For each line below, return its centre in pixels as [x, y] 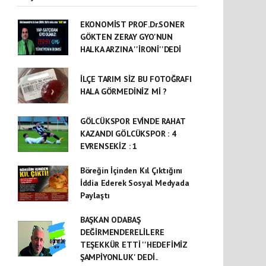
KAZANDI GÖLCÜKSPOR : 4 [128, 134]
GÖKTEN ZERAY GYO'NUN [126, 37]
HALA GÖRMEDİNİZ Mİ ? [123, 91]
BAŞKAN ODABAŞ [110, 220]
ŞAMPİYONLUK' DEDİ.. [119, 257]
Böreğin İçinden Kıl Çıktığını [131, 170]
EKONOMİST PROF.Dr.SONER [132, 24]
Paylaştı [95, 195]
